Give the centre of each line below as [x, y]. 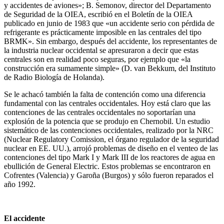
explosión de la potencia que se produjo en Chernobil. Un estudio [107, 121]
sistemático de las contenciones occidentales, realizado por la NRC [109, 130]
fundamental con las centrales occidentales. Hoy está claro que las [107, 103]
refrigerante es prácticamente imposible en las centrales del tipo [103, 32]
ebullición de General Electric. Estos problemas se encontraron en [107, 166]
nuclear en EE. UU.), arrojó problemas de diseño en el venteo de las [111, 148]
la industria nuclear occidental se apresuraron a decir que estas [101, 50]
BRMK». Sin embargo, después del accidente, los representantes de [110, 41]
